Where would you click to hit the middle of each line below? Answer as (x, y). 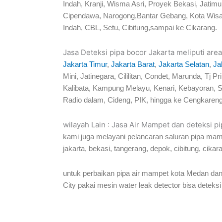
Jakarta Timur (85, 64)
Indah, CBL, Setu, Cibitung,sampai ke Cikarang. (140, 27)
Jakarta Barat (133, 64)
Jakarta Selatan (184, 64)
